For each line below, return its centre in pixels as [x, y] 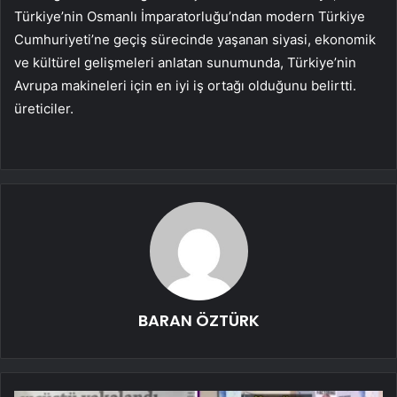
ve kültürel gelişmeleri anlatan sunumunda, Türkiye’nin [185, 62]
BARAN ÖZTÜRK [198, 320]
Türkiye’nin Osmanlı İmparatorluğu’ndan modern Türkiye [190, 16]
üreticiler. [44, 108]
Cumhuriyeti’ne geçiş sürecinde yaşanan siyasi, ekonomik [195, 39]
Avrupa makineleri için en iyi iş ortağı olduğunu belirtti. [185, 85]
